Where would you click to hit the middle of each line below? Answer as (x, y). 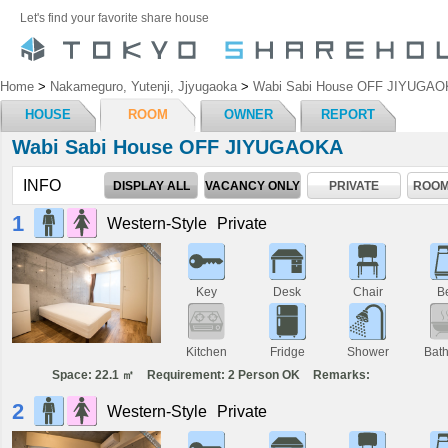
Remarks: (341, 374)
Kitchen (207, 351)
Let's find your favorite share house (114, 17)
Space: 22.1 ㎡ (93, 374)
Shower (367, 351)
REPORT (348, 114)
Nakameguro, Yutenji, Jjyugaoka (143, 86)
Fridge (287, 351)
